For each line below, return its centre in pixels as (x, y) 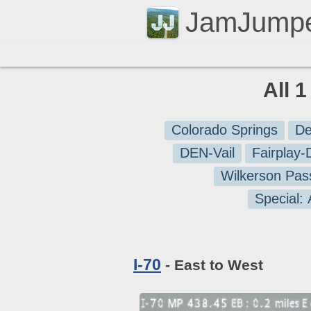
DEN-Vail (207, 153)
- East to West (212, 265)
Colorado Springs (225, 130)
